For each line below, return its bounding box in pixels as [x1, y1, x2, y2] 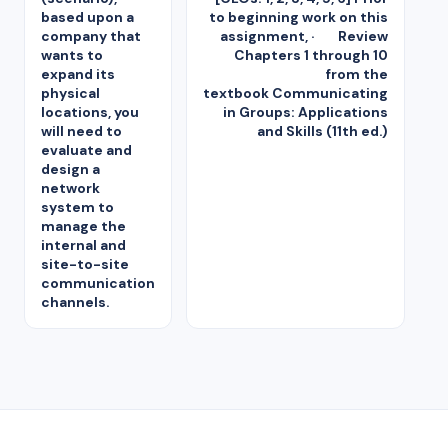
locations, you [41, 102, 139, 121]
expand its [41, 64, 115, 83]
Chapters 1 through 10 [234, 45, 388, 64]
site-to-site [41, 254, 129, 273]
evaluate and [41, 140, 132, 159]
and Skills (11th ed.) [257, 121, 388, 140]
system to [41, 197, 114, 216]
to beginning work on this [209, 7, 388, 26]
